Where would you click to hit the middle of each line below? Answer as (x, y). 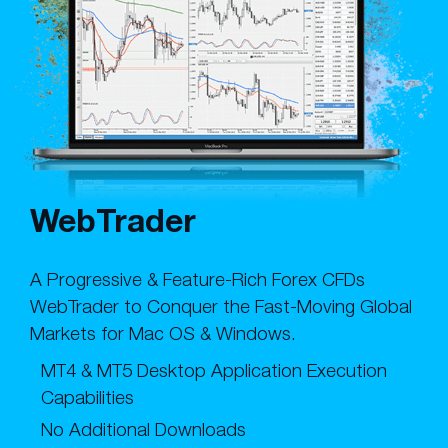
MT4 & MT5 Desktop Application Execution (214, 369)
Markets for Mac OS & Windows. (163, 332)
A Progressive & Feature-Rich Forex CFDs (197, 278)
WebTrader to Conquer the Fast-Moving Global (221, 305)
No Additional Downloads (143, 428)
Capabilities (87, 396)
